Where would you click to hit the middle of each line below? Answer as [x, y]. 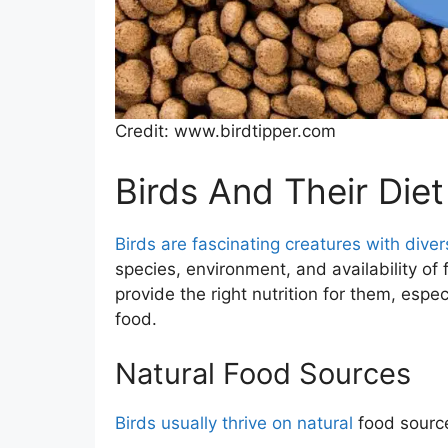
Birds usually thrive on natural [233, 423]
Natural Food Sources [262, 373]
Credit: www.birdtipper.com [225, 131]
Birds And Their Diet [279, 190]
